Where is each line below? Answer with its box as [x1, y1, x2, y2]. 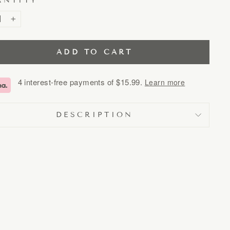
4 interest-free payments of [17, 76, 117, 87]
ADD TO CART [56, 48, 133, 56]
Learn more [144, 77, 185, 87]
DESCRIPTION [56, 110, 133, 119]
